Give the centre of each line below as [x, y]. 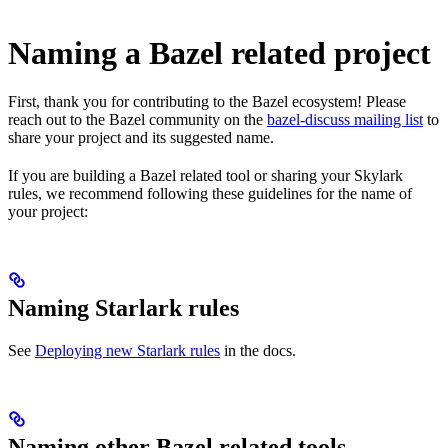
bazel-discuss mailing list [345, 120]
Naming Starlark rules [123, 308]
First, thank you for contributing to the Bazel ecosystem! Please [207, 102]
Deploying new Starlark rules [127, 351]
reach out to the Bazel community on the [137, 120]
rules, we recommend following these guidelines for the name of [210, 194]
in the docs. [258, 351]
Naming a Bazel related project [219, 52]
